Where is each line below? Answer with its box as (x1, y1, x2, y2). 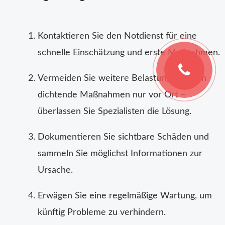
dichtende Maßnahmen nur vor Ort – (38, 90, 185, 100)
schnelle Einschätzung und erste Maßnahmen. (38, 48, 220, 58)
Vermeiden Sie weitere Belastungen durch (38, 74, 206, 83)
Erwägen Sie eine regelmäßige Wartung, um (38, 191, 212, 201)
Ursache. (38, 166, 73, 175)
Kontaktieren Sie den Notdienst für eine (38, 32, 197, 41)
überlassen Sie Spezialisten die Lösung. (38, 107, 191, 117)
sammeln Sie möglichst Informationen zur (38, 149, 202, 159)
